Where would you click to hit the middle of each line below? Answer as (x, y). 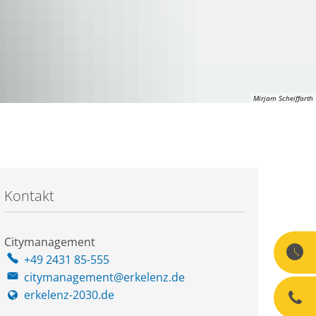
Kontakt (29, 196)
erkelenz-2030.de (69, 295)
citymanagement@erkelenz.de (104, 277)
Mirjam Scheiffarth (283, 98)
